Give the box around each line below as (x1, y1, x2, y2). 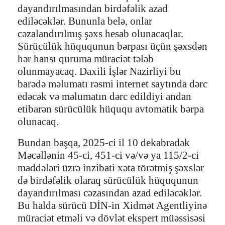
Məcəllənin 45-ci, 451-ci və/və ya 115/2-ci (18, 149, 199, 162)
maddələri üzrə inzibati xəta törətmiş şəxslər (18, 162, 204, 174)
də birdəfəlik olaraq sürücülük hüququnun (18, 174, 198, 187)
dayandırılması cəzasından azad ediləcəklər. (18, 187, 202, 199)
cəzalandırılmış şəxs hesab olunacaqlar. (18, 28, 183, 40)
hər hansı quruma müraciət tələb (18, 53, 154, 65)
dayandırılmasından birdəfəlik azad (18, 3, 168, 15)
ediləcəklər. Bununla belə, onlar (18, 15, 152, 28)
